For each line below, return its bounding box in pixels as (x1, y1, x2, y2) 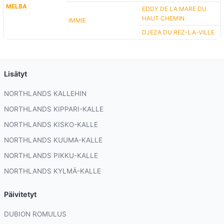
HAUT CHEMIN (142, 14, 185, 22)
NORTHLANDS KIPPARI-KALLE (4, 105, 103, 113)
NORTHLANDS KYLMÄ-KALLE (4, 167, 101, 175)
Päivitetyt (4, 190, 36, 199)
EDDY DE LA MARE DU (142, 5, 207, 13)
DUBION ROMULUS (4, 210, 66, 218)
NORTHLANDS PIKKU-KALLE (4, 151, 98, 160)
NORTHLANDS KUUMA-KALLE (4, 136, 102, 144)
